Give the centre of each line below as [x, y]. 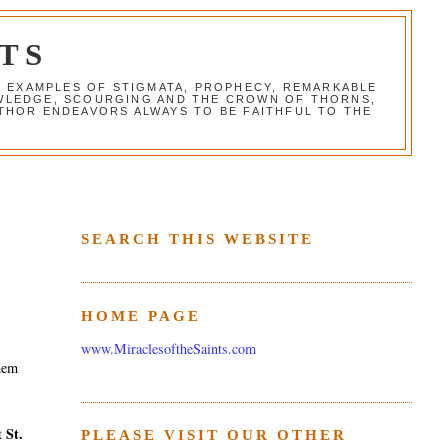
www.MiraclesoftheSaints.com [168, 349]
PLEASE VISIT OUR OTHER [213, 435]
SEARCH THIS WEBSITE [197, 238]
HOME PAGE [140, 315]
